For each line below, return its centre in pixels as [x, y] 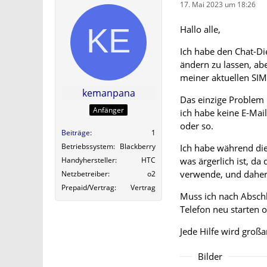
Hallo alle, [200, 29]
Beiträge [76, 133]
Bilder [210, 256]
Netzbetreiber [85, 174]
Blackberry [138, 147]
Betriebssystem [87, 147]
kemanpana [108, 93]
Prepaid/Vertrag [88, 188]
